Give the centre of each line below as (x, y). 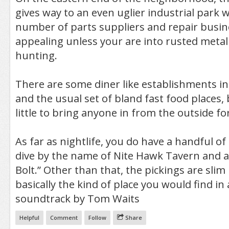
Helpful (29, 217)
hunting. (36, 55)
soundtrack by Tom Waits (77, 198)
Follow (97, 217)
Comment (64, 217)
